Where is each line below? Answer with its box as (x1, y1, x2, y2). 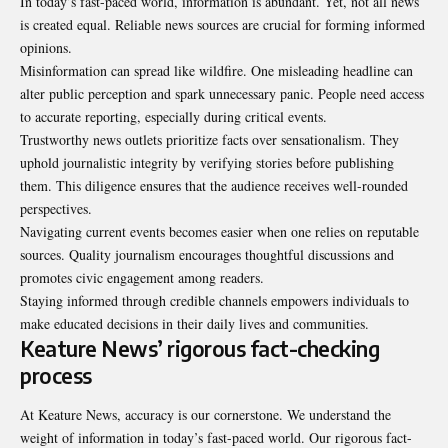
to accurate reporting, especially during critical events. (20, 106, 327, 126)
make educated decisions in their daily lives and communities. (20, 313, 369, 333)
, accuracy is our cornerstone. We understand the (117, 404, 391, 424)
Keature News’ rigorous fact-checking (20, 334, 379, 362)
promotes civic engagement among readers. (20, 267, 264, 287)
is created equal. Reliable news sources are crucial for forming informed (20, 14, 425, 34)
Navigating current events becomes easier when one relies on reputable (20, 221, 419, 241)
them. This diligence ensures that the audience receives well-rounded (20, 175, 408, 195)
